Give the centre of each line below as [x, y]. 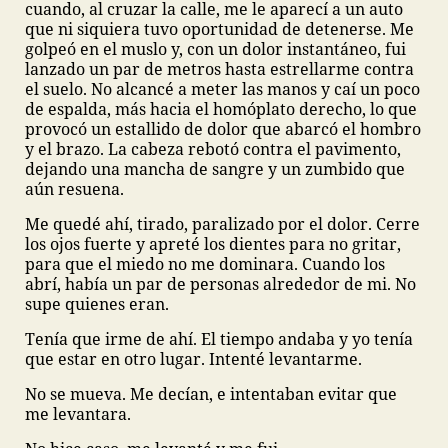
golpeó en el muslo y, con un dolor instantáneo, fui [215, 49]
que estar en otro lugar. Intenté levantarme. [195, 359]
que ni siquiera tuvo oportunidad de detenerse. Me [219, 29]
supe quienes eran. [97, 304]
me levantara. [78, 414]
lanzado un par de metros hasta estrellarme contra [219, 69]
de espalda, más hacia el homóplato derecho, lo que [221, 109]
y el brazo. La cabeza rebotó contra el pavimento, [213, 149]
